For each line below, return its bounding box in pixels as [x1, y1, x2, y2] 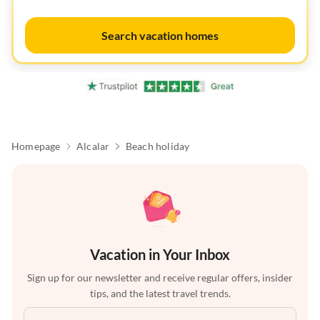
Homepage [11, 140, 61, 153]
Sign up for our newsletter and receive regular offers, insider [27, 271, 293, 284]
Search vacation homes [101, 29, 219, 42]
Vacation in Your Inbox [90, 246, 230, 264]
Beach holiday [125, 140, 190, 153]
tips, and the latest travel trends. [89, 287, 231, 300]
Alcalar [76, 140, 110, 153]
